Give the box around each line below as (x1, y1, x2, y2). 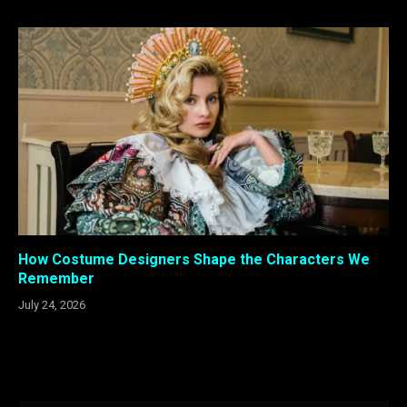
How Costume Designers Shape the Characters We (18, 251, 370, 269)
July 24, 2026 (18, 298, 85, 313)
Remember (18, 270, 94, 288)
